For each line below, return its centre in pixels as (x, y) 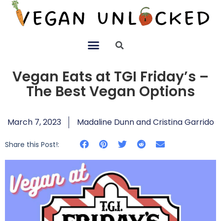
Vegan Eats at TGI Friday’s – (110, 76)
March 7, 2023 (34, 122)
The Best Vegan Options (110, 91)
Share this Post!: (32, 144)
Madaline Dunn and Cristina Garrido (145, 122)
